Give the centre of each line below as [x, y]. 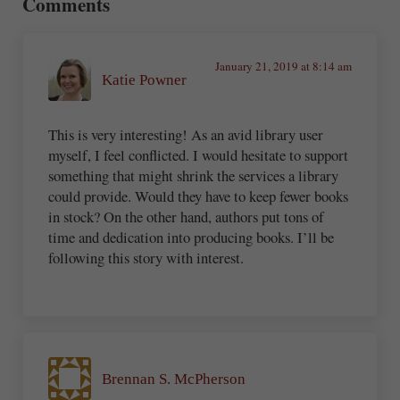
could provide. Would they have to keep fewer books [199, 196]
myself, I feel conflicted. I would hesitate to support [199, 154]
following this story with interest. [146, 257]
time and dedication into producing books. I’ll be [192, 237]
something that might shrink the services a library [194, 175]
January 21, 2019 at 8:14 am [283, 67]
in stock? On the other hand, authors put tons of [187, 216]
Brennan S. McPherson [174, 379]
